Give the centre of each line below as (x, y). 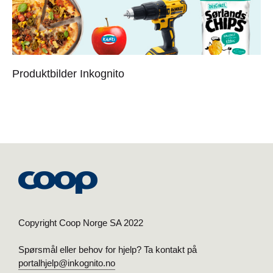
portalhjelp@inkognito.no (67, 263)
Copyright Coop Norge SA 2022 (81, 222)
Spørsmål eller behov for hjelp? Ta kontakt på (108, 249)
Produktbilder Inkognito (68, 73)
